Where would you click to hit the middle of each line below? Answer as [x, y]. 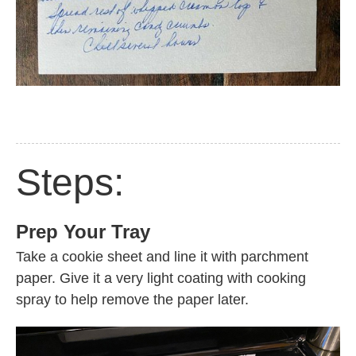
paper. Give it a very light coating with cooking [161, 279]
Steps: [70, 183]
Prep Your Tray [83, 232]
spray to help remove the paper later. [132, 300]
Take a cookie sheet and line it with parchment [162, 257]
